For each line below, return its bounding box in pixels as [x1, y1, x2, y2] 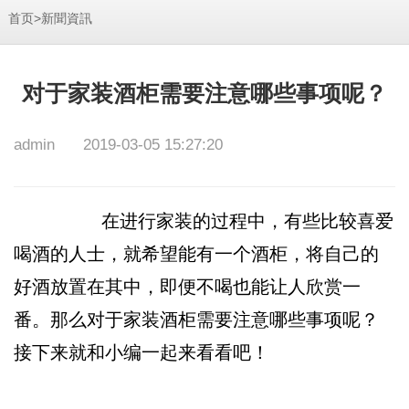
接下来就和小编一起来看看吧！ [14, 341, 270, 362]
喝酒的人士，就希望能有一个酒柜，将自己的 [14, 243, 380, 264]
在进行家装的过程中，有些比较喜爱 [14, 210, 394, 231]
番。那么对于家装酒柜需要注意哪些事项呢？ [14, 309, 380, 330]
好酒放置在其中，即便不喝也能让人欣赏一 [14, 276, 362, 297]
